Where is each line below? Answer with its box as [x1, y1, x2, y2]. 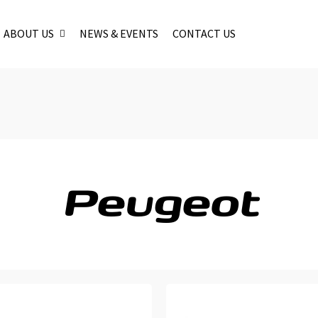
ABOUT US [4, 26, 55, 40]
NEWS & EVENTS [79, 26, 159, 40]
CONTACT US [172, 26, 236, 40]
